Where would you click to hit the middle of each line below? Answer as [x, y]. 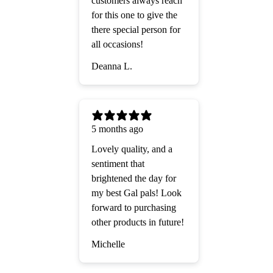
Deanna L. [112, 66]
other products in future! [138, 222]
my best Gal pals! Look [136, 193]
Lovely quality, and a [132, 149]
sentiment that [118, 164]
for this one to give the [134, 15]
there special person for [136, 30]
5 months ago [117, 129]
